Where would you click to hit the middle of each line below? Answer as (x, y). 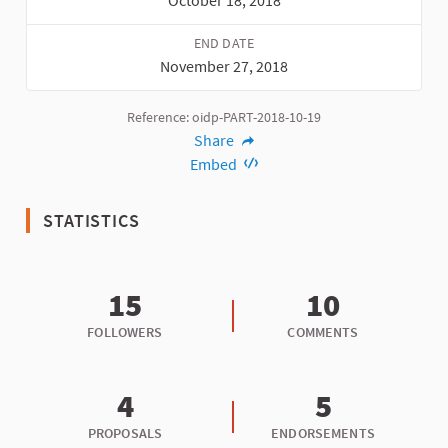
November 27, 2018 (224, 66)
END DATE (224, 44)
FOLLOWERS (125, 332)
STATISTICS (89, 221)
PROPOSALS (125, 433)
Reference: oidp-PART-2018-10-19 (224, 117)
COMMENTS (323, 332)
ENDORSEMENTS (323, 433)
